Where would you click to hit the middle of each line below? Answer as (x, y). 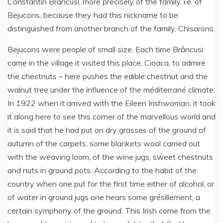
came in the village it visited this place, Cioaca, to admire (107, 63)
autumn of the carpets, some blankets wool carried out (104, 143)
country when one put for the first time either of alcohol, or (111, 184)
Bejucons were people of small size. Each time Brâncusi (105, 49)
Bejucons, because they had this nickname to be (93, 15)
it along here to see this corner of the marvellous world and (111, 116)
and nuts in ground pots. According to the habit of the (102, 170)
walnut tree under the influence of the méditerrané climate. (111, 90)
